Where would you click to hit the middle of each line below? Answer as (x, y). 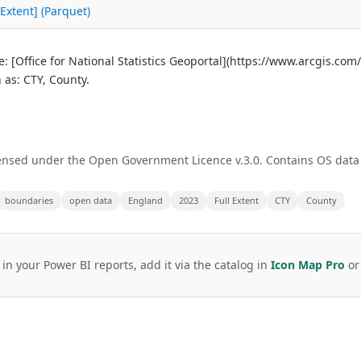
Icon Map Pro (307, 265)
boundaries (29, 200)
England (145, 200)
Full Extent (237, 200)
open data (91, 200)
